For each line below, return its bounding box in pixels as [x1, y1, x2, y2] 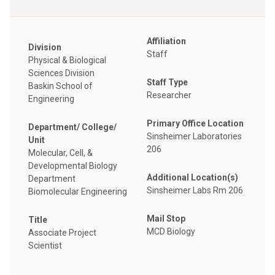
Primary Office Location [147, 118, 244, 128]
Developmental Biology [28, 161, 117, 171]
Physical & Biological [28, 55, 106, 66]
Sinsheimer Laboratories [147, 131, 242, 141]
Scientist [28, 241, 62, 251]
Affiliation [147, 36, 186, 46]
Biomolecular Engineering [28, 187, 127, 197]
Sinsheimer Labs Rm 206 [147, 185, 243, 195]
